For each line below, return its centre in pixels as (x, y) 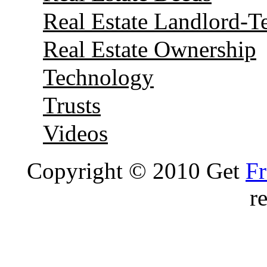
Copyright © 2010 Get (136, 170)
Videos (75, 133)
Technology (98, 77)
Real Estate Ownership (150, 49)
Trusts (72, 105)
